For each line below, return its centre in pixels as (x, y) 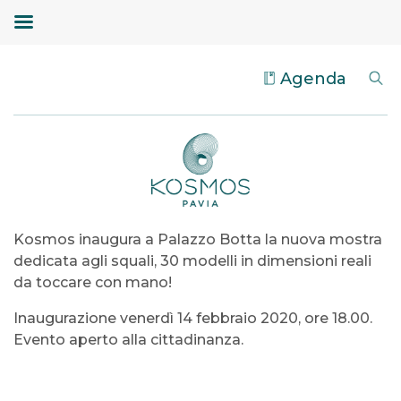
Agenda (313, 79)
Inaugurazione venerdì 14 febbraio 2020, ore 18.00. (193, 318)
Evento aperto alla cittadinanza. (128, 339)
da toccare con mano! (93, 282)
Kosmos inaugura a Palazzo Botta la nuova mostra (198, 239)
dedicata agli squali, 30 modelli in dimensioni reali (192, 260)
